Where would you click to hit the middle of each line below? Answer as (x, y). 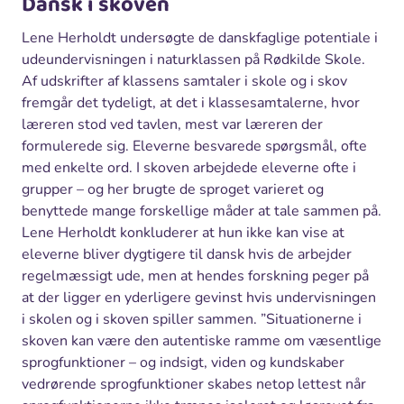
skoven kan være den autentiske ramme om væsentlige (202, 340)
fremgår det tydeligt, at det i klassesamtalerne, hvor (191, 102)
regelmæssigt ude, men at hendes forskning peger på (195, 275)
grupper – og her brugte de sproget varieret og (173, 189)
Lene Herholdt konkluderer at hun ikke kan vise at (183, 232)
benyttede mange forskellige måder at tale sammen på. (202, 211)
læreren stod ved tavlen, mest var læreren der (172, 124)
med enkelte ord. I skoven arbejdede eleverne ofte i (189, 167)
